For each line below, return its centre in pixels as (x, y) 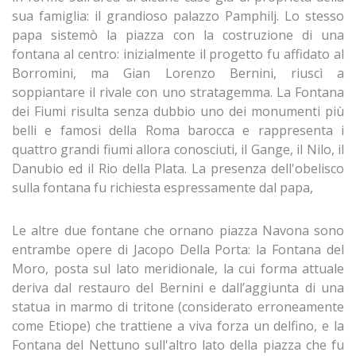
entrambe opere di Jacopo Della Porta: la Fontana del (178, 250)
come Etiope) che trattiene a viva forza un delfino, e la (178, 326)
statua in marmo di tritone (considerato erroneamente (178, 307)
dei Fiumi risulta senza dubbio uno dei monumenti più (178, 112)
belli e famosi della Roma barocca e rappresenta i (178, 131)
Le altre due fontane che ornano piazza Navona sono (178, 231)
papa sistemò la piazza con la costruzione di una (178, 35)
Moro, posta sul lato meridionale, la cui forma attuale (178, 269)
